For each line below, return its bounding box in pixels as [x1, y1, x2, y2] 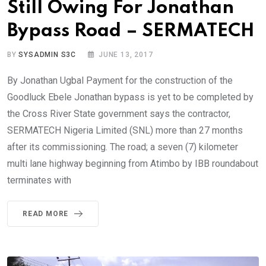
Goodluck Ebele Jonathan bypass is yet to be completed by [7, 91, 254, 103]
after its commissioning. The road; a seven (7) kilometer [7, 141, 238, 153]
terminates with [7, 174, 71, 186]
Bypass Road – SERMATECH [7, 21, 255, 40]
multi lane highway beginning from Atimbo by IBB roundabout [7, 157, 258, 169]
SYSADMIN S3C [18, 50, 77, 59]
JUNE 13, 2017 [99, 50, 153, 59]
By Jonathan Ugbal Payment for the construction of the [7, 74, 233, 86]
